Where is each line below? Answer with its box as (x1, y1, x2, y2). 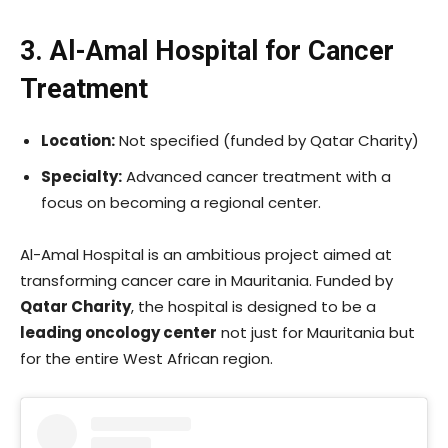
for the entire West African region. (20, 347, 273, 369)
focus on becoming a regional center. (41, 191, 321, 213)
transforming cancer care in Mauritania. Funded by (20, 269, 393, 291)
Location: (41, 129, 115, 151)
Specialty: (41, 165, 122, 187)
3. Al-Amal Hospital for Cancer (20, 34, 394, 67)
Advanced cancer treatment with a (122, 165, 391, 187)
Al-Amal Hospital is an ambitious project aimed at (20, 243, 392, 265)
